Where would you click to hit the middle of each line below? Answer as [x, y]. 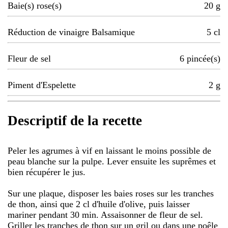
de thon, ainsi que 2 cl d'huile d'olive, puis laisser [99, 204]
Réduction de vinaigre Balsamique [71, 32]
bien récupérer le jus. [47, 172]
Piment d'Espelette [42, 85]
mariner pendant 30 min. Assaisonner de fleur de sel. [105, 215]
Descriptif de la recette [75, 121]
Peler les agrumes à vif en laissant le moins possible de [109, 150]
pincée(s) [204, 59]
